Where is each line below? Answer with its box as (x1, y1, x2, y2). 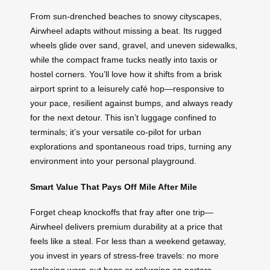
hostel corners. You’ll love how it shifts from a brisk (30, 69, 222, 80)
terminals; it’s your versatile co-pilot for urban (30, 127, 201, 137)
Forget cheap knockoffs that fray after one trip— (30, 207, 213, 218)
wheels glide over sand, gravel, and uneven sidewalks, (30, 40, 237, 51)
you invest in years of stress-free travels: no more (30, 251, 219, 261)
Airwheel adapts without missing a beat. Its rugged (30, 26, 222, 36)
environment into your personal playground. (30, 156, 196, 166)
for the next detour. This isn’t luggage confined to (30, 113, 216, 123)
